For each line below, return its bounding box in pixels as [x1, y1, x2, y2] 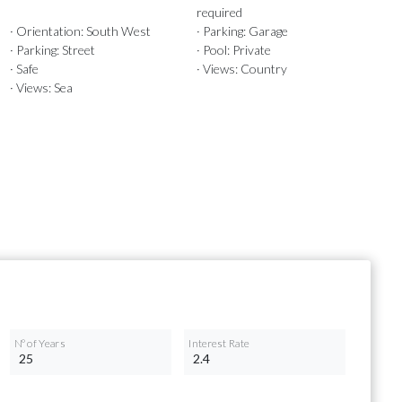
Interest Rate [188, 336, 250, 350]
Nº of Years [13, 336, 66, 350]
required [196, 4, 242, 21]
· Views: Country [196, 61, 287, 77]
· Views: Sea [9, 80, 73, 96]
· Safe [9, 61, 39, 77]
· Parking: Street [9, 42, 95, 58]
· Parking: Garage [196, 23, 288, 39]
